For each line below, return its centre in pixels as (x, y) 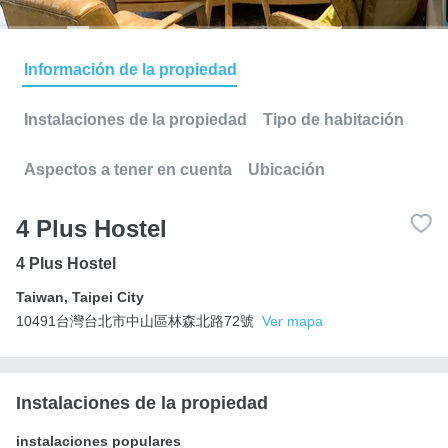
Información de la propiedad (130, 69)
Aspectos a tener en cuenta (128, 169)
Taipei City (108, 296)
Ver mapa (292, 320)
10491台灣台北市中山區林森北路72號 (135, 320)
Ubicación (286, 169)
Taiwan (40, 296)
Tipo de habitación (333, 119)
